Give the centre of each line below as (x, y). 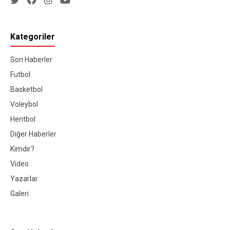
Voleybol (24, 104)
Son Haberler (31, 59)
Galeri (20, 193)
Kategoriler (33, 36)
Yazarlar (24, 178)
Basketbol (26, 89)
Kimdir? (22, 149)
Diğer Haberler (33, 134)
